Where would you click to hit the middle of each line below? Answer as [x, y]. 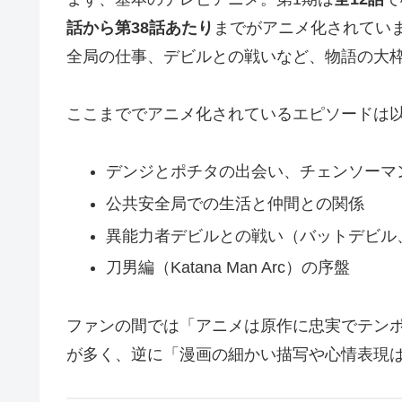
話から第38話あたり [140, 27]
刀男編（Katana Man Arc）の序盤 [227, 268]
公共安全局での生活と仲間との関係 [235, 204]
